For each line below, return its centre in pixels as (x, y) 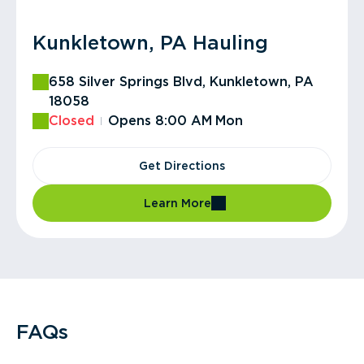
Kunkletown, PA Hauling (150, 43)
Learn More (177, 203)
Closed (71, 121)
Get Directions (182, 166)
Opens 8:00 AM (160, 121)
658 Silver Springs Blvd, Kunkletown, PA (181, 82)
